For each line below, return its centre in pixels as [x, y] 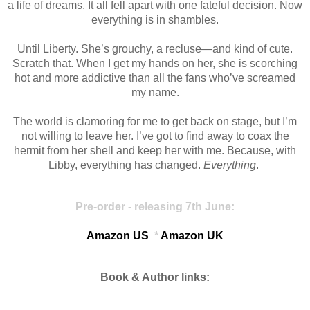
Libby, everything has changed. [126, 165]
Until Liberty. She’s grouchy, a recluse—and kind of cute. [155, 48]
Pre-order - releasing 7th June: [155, 206]
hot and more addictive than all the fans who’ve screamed [155, 77]
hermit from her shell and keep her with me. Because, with [155, 150]
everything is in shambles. [155, 19]
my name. [155, 92]
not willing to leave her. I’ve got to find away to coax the [155, 136]
